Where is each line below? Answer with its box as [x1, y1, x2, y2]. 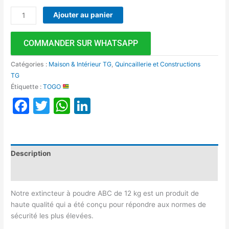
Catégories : [11, 60, 49, 68]
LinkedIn [90, 95, 156, 116]
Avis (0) [11, 167, 38, 176]
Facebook [29, 95, 106, 116]
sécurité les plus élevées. [11, 212, 94, 220]
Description [11, 149, 52, 158]
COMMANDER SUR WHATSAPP [24, 38, 139, 48]
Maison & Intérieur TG [49, 60, 112, 68]
